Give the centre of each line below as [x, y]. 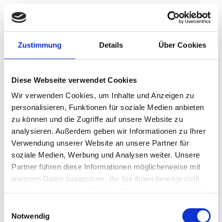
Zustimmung [40, 45]
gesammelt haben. [43, 203]
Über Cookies [182, 45]
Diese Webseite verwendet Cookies [74, 80]
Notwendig [30, 216]
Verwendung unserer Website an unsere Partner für [100, 143]
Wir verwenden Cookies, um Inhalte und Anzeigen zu [103, 96]
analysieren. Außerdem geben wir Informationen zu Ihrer [109, 131]
